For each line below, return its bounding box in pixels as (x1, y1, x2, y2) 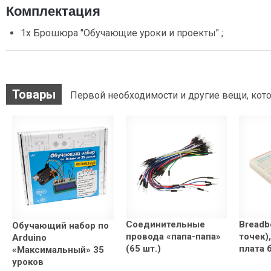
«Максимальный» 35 (12, 244, 104, 255)
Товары (12, 87, 56, 102)
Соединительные (125, 219, 205, 230)
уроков (12, 256, 44, 267)
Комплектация (6, 4, 100, 19)
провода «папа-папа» (125, 231, 221, 243)
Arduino (12, 232, 47, 243)
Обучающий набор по (12, 220, 109, 231)
